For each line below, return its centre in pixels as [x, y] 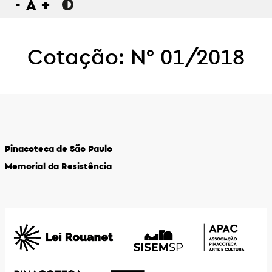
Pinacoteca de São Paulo [59, 148]
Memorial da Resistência [58, 166]
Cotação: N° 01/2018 [136, 56]
